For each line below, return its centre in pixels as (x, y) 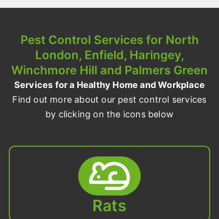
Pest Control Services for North (109, 40)
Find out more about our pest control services (109, 100)
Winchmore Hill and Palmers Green (109, 70)
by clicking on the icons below (109, 114)
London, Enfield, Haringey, (109, 55)
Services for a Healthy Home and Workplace (109, 85)
